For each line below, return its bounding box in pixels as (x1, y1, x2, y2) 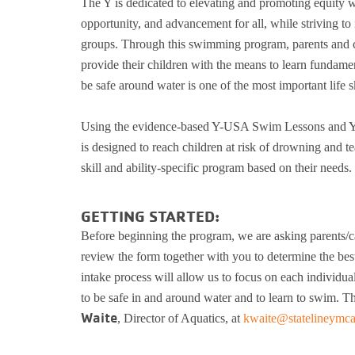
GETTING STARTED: (81, 206, 219, 226)
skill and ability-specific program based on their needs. (81, 161, 352, 174)
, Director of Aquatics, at (117, 311, 243, 325)
